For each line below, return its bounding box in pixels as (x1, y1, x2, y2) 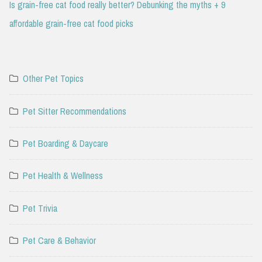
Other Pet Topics (23, 72, 84, 85)
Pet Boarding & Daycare (23, 136, 108, 150)
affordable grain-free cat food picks (9, 16, 133, 30)
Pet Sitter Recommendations (23, 104, 126, 118)
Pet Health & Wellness (23, 169, 103, 182)
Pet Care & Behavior (23, 234, 96, 247)
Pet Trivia (23, 201, 57, 215)
